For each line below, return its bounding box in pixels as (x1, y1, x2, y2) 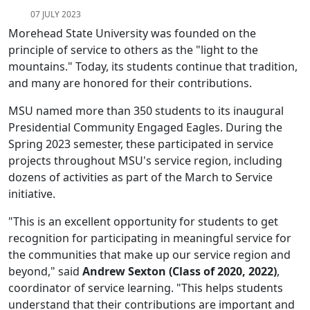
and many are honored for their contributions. (8, 75, 257, 91)
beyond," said (8, 264, 82, 280)
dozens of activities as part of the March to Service (8, 170, 273, 185)
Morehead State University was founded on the (8, 26, 256, 42)
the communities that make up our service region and (8, 247, 291, 263)
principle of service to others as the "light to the (8, 42, 258, 58)
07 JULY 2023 (30, 8, 81, 21)
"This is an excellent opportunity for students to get (8, 214, 278, 230)
